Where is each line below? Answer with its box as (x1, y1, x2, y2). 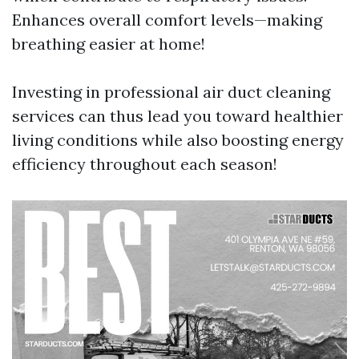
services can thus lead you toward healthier (12, 106, 343, 126)
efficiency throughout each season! (12, 154, 277, 174)
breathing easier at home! (12, 34, 205, 54)
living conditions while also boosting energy (12, 130, 344, 150)
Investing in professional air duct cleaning (12, 82, 330, 102)
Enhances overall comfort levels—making (12, 10, 322, 30)
